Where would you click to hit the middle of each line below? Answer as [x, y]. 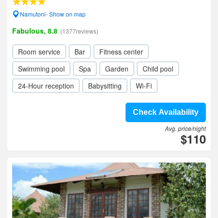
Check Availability [166, 112]
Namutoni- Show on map [53, 14]
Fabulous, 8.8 [35, 31]
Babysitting [105, 86]
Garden [117, 69]
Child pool [158, 69]
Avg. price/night [185, 128]
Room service [39, 52]
